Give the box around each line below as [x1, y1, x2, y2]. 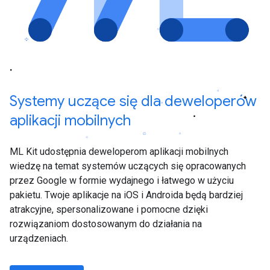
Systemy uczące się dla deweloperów [10, 92, 257, 111]
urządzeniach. [10, 233, 68, 245]
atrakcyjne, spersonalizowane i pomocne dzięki [10, 204, 208, 216]
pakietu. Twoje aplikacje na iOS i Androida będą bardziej [10, 189, 243, 201]
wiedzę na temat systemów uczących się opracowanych [10, 160, 246, 172]
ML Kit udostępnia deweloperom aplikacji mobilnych [10, 146, 228, 158]
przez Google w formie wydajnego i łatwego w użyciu [10, 175, 234, 187]
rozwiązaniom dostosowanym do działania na [10, 218, 202, 230]
